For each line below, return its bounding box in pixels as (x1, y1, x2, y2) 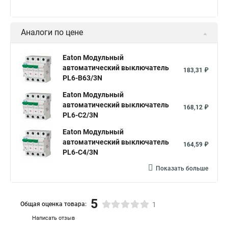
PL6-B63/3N (63, 74, 102, 82)
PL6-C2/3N (63, 111, 98, 119)
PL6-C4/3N (63, 148, 98, 156)
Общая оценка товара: (20, 200, 87, 208)
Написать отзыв (32, 215, 75, 221)
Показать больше (156, 165, 208, 172)
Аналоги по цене (21, 27, 83, 37)
